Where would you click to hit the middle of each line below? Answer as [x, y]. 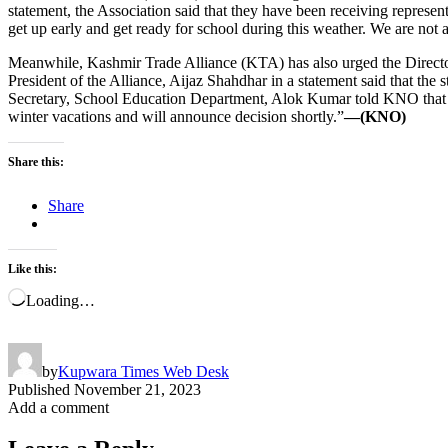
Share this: [36, 161]
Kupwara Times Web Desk [143, 371]
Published [39, 389]
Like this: [32, 268]
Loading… [60, 300]
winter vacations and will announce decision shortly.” [176, 116]
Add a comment [58, 407]
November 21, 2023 [137, 389]
